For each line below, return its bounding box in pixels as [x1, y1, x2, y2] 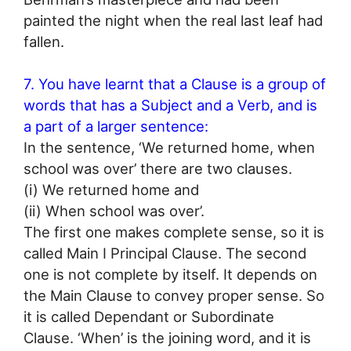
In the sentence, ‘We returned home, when [24, 139, 315, 157]
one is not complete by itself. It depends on [24, 266, 317, 284]
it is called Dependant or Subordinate [24, 308, 274, 326]
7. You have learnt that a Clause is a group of [24, 75, 326, 93]
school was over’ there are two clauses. [24, 160, 292, 178]
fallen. [24, 32, 64, 50]
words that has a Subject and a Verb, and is [24, 96, 317, 114]
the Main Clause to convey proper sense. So [24, 287, 324, 305]
